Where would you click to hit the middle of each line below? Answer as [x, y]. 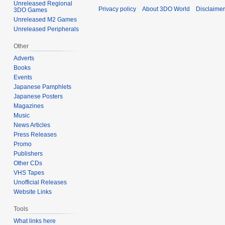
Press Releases [35, 135]
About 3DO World [166, 9]
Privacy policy [117, 9]
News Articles [32, 125]
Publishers [28, 154]
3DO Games [31, 10]
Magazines [29, 106]
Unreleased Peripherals [46, 29]
